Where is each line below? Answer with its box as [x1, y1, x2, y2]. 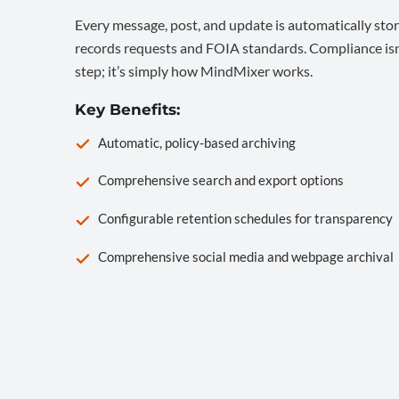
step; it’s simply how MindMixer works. [75, 62, 313, 80]
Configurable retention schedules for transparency [98, 210, 393, 227]
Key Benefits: [75, 101, 180, 119]
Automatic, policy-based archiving [98, 134, 296, 151]
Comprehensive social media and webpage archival [98, 248, 394, 265]
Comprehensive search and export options [98, 172, 344, 189]
